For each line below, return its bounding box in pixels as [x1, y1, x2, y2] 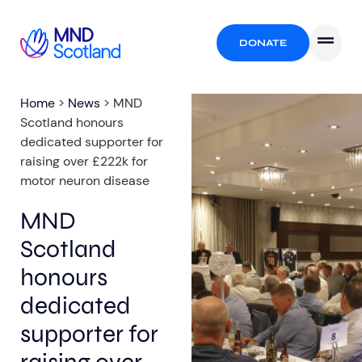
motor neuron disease [20, 172, 149, 189]
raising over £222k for [20, 153, 148, 170]
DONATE [239, 37, 287, 48]
